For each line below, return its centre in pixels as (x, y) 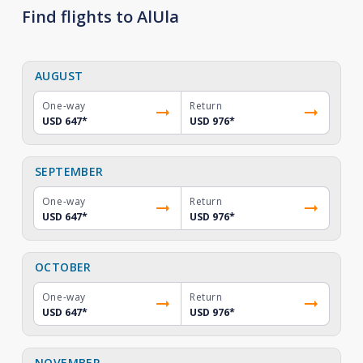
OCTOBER (63, 267)
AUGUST (59, 76)
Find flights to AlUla (100, 17)
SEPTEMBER (69, 171)
